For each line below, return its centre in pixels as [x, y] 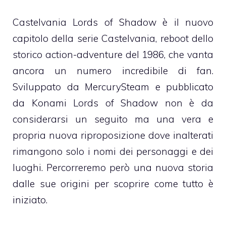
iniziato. [30, 200]
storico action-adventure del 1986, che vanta [113, 54]
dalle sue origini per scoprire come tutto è [113, 183]
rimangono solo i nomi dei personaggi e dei [113, 151]
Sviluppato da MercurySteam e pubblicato [113, 87]
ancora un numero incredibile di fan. [113, 70]
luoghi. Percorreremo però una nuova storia [113, 167]
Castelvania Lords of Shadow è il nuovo [113, 22]
